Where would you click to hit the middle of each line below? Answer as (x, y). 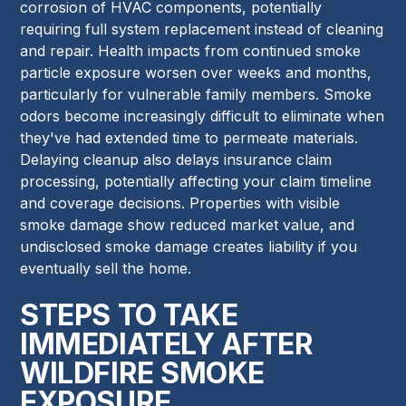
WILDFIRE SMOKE (142, 372)
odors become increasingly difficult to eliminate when (203, 116)
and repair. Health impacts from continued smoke (191, 50)
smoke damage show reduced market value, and (188, 224)
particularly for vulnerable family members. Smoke (196, 94)
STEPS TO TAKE (129, 314)
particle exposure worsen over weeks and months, (196, 72)
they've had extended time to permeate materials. (189, 137)
